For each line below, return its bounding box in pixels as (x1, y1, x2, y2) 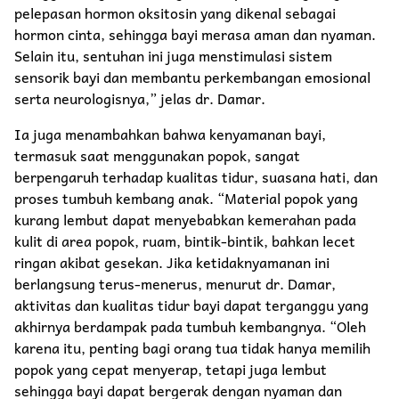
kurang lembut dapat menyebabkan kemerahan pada (14, 208, 356, 232)
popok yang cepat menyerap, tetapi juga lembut (14, 357, 327, 381)
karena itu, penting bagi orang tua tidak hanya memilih (14, 336, 370, 360)
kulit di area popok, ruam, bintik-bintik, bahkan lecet (14, 229, 355, 253)
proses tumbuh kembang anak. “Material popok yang (14, 186, 358, 210)
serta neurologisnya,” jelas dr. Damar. (14, 86, 265, 110)
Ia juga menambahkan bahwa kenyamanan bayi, (14, 122, 326, 146)
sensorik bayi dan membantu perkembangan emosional (14, 65, 370, 89)
